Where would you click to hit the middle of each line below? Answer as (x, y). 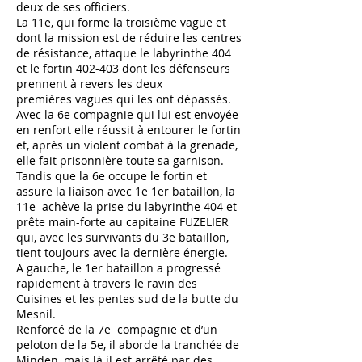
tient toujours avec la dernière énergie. (122, 253)
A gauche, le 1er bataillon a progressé (118, 268)
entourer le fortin (194, 130)
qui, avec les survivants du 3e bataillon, (122, 237)
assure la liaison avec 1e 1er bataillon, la (126, 191)
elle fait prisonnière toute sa (95, 160)
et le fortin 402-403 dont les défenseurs (123, 68)
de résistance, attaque (78, 53)
